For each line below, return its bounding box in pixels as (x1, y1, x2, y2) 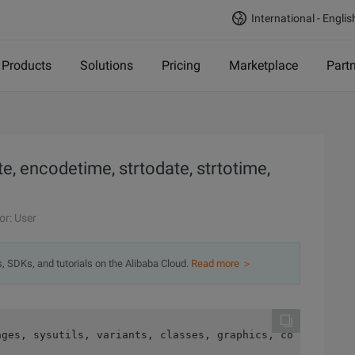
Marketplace (229, 58, 298, 73)
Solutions (80, 58, 133, 73)
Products (2, 58, 52, 73)
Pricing (162, 58, 200, 73)
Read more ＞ (191, 258, 252, 269)
